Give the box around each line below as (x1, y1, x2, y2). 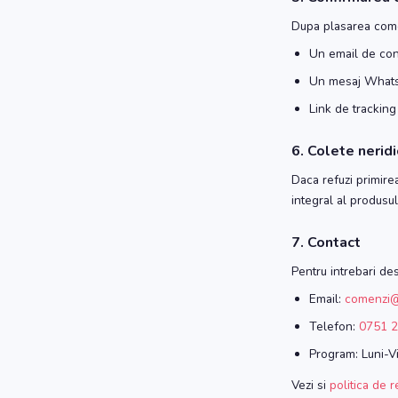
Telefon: (309, 318, 359, 335)
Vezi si (291, 377, 330, 394)
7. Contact (291, 233, 361, 252)
